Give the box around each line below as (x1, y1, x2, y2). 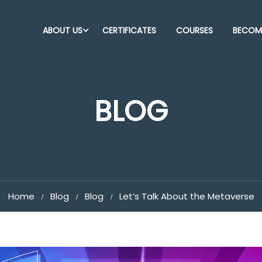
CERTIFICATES (102, 25, 156, 36)
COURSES (176, 25, 213, 36)
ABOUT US (43, 25, 82, 36)
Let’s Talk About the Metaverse (119, 190, 254, 202)
